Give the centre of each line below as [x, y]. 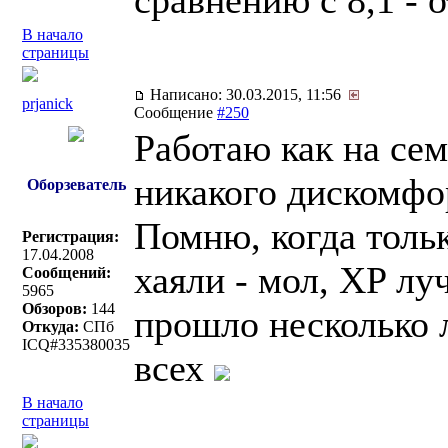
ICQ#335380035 [76, 344]
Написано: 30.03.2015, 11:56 [247, 94]
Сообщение [175, 112]
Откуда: [50, 326]
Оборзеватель [76, 184]
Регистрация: [70, 236]
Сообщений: [66, 272]
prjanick [47, 103]
